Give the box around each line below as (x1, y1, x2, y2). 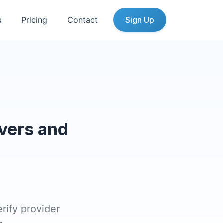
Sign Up (125, 15, 154, 25)
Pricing (21, 15, 47, 25)
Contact (67, 15, 98, 25)
